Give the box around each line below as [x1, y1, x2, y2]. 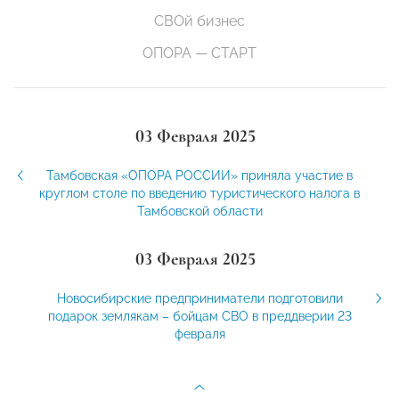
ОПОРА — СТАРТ [142, 45, 256, 62]
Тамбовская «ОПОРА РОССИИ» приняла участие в [46, 168, 353, 183]
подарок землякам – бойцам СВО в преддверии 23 [47, 309, 352, 324]
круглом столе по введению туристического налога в [39, 186, 360, 201]
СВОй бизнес [154, 12, 245, 30]
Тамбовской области [136, 204, 263, 219]
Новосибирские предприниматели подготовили [56, 291, 343, 306]
